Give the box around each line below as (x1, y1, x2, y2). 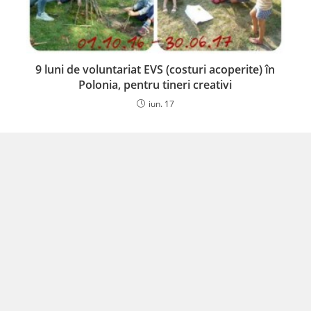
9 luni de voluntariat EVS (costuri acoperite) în (35, 62, 276, 78)
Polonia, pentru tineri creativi (78, 77, 233, 93)
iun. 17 (148, 98, 174, 110)
